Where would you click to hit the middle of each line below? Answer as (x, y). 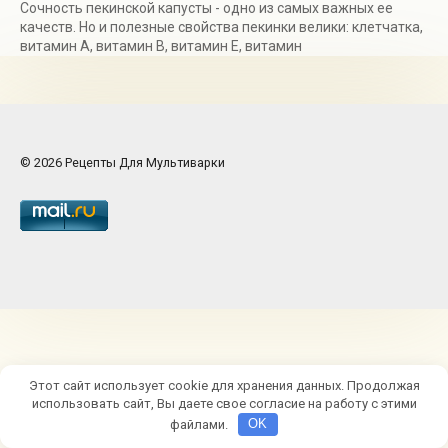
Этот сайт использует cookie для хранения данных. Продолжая (224, 385)
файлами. (201, 424)
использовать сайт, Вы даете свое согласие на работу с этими (224, 403)
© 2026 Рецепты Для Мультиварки (122, 163)
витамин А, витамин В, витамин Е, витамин (161, 46)
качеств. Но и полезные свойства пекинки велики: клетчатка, (221, 27)
